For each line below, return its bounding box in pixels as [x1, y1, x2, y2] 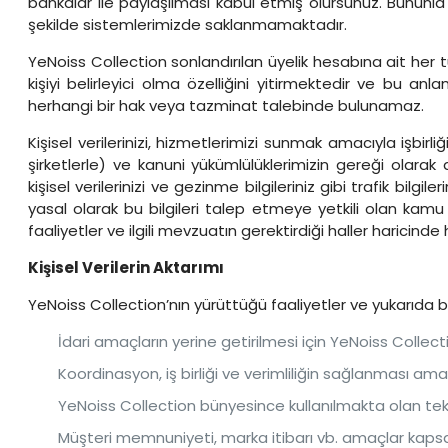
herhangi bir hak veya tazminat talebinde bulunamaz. [28, 95, 424, 116]
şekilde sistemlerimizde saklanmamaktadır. [28, 14, 347, 35]
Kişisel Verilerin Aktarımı [28, 257, 224, 278]
